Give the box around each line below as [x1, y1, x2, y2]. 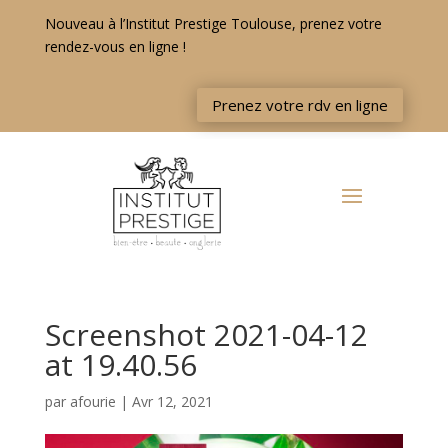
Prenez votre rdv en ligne [212, 94, 389, 115]
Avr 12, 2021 [131, 392, 213, 412]
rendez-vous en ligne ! [44, 37, 186, 56]
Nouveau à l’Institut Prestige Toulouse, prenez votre [44, 14, 382, 33]
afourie [69, 392, 116, 412]
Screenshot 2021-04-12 [44, 314, 368, 356]
